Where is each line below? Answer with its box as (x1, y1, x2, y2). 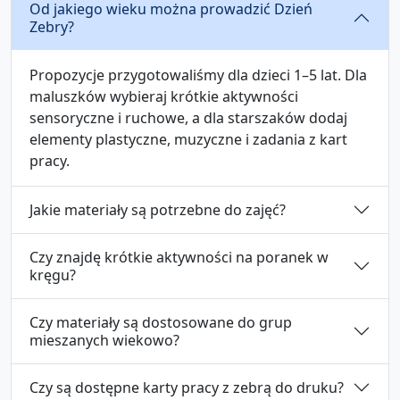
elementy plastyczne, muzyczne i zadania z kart (29, 129, 347, 149)
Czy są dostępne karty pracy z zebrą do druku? (29, 377, 344, 397)
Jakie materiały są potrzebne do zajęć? (29, 199, 286, 220)
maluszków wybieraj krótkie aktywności (29, 86, 298, 106)
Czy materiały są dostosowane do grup (29, 312, 292, 332)
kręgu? (29, 264, 76, 285)
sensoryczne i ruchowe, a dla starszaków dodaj (29, 107, 347, 128)
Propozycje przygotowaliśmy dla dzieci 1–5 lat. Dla (29, 64, 367, 85)
